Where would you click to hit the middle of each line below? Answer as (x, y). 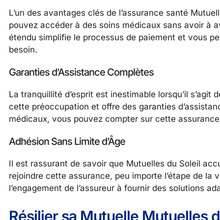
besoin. (23, 49)
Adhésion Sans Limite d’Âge (67, 141)
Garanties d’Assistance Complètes (81, 72)
